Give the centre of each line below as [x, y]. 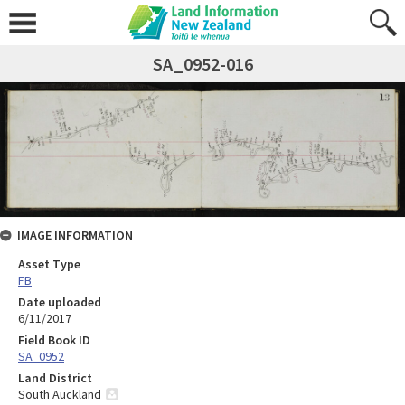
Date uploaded [60, 301]
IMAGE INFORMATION [75, 235]
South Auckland [60, 394]
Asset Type [49, 264]
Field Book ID [54, 339]
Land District [55, 377]
